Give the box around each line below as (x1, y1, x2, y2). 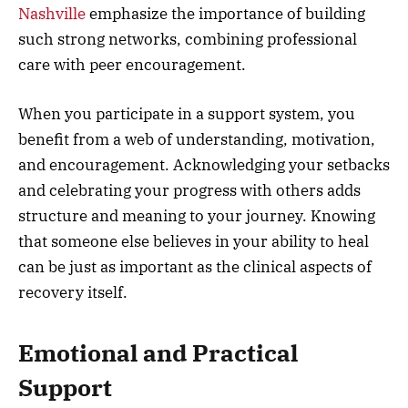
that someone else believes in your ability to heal (18, 230, 369, 251)
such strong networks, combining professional (18, 28, 357, 49)
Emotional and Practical (18, 338, 298, 369)
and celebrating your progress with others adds (18, 179, 361, 200)
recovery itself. (18, 281, 127, 302)
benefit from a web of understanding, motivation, (18, 128, 375, 149)
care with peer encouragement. (18, 54, 246, 75)
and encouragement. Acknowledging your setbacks (18, 154, 390, 175)
